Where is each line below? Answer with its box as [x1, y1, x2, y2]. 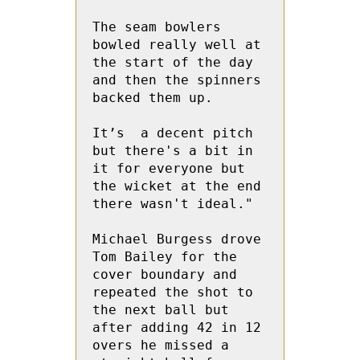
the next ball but [92, 302, 229, 317]
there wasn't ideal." [92, 196, 253, 211]
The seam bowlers [92, 19, 221, 35]
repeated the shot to [92, 284, 253, 300]
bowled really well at [92, 37, 261, 52]
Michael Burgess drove [92, 231, 261, 247]
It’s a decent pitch [92, 125, 253, 141]
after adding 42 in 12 [92, 320, 261, 335]
